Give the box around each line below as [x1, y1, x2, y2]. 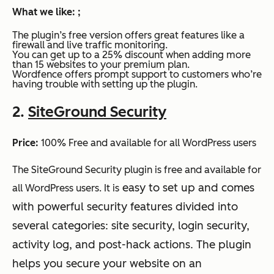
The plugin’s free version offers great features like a [12, 29, 245, 42]
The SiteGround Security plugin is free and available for [12, 164, 261, 176]
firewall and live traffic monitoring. [12, 39, 168, 51]
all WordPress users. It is [12, 182, 119, 194]
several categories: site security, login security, [12, 219, 250, 233]
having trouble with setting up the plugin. [12, 78, 198, 91]
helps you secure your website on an [12, 257, 202, 271]
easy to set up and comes [119, 181, 254, 195]
